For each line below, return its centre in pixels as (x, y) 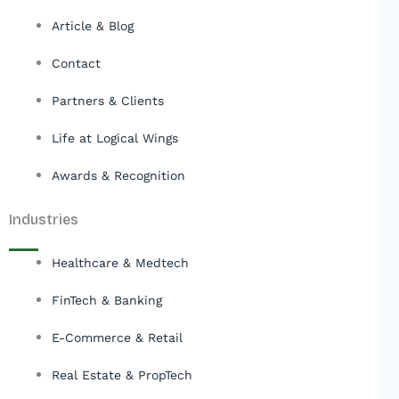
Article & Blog (93, 26)
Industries (44, 220)
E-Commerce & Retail (117, 338)
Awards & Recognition (118, 176)
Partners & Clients (108, 101)
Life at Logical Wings (115, 138)
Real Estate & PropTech (122, 375)
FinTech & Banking (107, 301)
